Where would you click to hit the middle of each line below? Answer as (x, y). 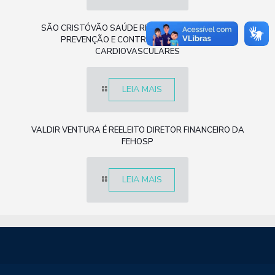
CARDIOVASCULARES (137, 52)
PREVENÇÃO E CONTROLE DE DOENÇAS (137, 40)
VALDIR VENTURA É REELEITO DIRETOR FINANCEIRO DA (137, 130)
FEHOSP (137, 142)
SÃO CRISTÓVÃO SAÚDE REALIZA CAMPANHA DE (137, 29)
